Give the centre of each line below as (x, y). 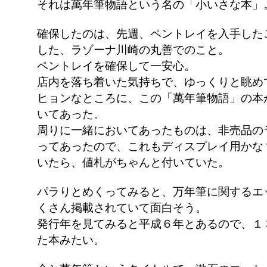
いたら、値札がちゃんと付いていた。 (133, 162)
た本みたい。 (71, 240)
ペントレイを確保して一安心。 (116, 66)
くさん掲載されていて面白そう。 (122, 208)
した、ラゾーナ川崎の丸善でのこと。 (133, 50)
